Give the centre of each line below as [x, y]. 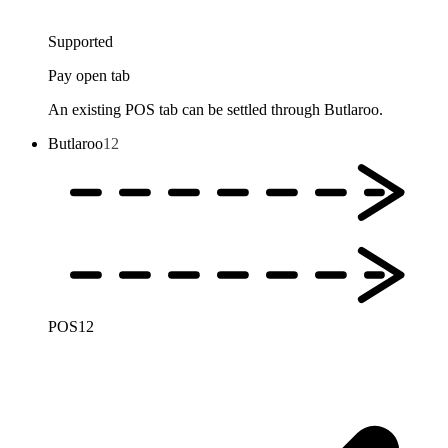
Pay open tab [89, 76]
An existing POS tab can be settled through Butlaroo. [215, 110]
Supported [80, 42]
